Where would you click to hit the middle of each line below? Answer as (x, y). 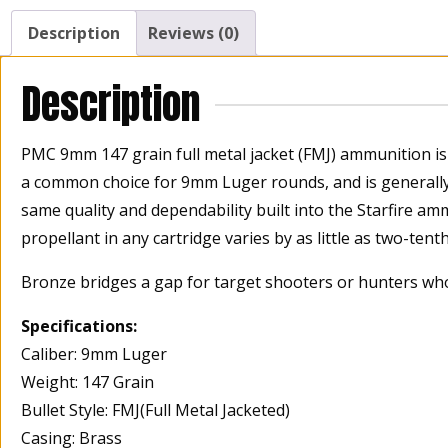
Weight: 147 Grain (87, 382)
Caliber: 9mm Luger (94, 354)
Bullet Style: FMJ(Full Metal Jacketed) (155, 410)
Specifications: (79, 326)
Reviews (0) (193, 33)
